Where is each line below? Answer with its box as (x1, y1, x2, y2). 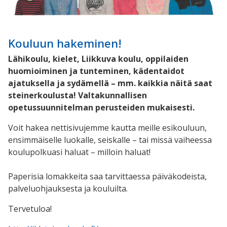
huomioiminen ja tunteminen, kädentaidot (8, 65, 184, 77)
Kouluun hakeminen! (8, 35, 122, 52)
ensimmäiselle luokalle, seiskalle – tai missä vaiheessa (8, 134, 212, 145)
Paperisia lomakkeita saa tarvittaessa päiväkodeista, (8, 170, 207, 182)
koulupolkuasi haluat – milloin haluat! (8, 146, 150, 158)
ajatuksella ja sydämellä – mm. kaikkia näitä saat (8, 77, 212, 89)
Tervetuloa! (8, 203, 52, 214)
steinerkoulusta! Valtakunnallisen (8, 89, 147, 101)
